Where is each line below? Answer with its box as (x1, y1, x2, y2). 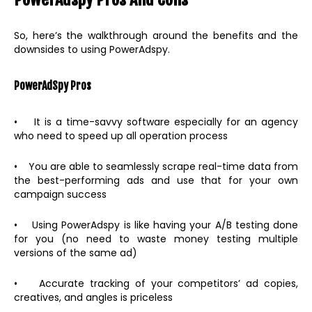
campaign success (14, 187, 107, 202)
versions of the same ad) (14, 246, 137, 260)
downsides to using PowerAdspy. (14, 42, 170, 57)
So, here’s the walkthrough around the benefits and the (14, 29, 298, 43)
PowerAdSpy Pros (14, 79, 91, 93)
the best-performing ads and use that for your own (14, 173, 298, 188)
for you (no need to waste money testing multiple (14, 232, 298, 247)
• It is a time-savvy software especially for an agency (14, 115, 298, 130)
